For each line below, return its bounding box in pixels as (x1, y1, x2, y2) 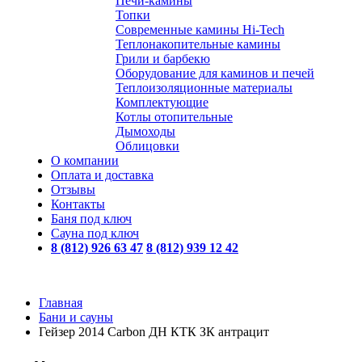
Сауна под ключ (51, 226, 139, 240)
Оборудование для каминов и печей (116, 66, 314, 80)
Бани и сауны (39, 310, 113, 324)
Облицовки (116, 139, 179, 153)
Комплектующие (116, 95, 208, 109)
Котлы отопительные (116, 110, 233, 124)
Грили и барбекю (116, 52, 210, 65)
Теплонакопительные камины (116, 37, 280, 51)
